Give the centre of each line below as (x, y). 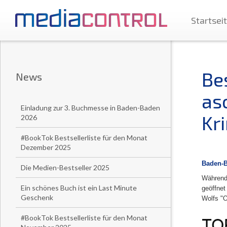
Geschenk (37, 197)
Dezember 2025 (46, 147)
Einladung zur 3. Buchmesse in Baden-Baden (90, 108)
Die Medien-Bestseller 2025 (65, 167)
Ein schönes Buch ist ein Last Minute (79, 188)
